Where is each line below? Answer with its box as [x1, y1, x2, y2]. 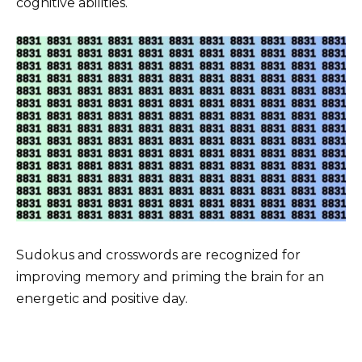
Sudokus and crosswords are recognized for [16, 246, 301, 263]
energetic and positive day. [16, 290, 187, 306]
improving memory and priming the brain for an [16, 268, 324, 284]
